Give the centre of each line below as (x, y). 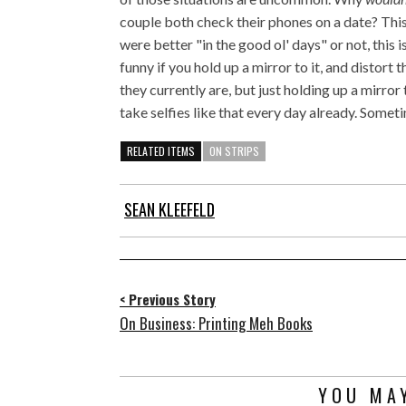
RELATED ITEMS (161, 151)
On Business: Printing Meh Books (216, 324)
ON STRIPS (234, 151)
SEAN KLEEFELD (169, 210)
